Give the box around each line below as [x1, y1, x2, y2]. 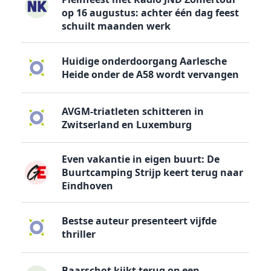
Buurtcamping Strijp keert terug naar [61, 166, 243, 180]
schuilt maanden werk [61, 19, 171, 33]
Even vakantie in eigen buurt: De [61, 152, 220, 166]
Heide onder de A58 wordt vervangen [61, 68, 239, 82]
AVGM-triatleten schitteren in [61, 104, 204, 118]
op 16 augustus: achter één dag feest [61, 6, 239, 20]
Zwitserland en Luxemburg [61, 117, 192, 131]
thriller [61, 227, 96, 241]
